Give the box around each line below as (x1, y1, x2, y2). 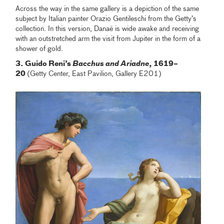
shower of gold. (15, 45, 63, 52)
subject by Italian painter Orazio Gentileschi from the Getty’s (15, 15, 197, 22)
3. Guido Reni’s (15, 60, 73, 67)
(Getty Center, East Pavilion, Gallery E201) (27, 70, 162, 77)
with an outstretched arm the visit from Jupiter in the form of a (15, 35, 201, 42)
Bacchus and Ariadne (72, 60, 149, 67)
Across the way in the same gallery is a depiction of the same (15, 5, 199, 12)
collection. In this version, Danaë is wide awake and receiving (15, 25, 199, 32)
